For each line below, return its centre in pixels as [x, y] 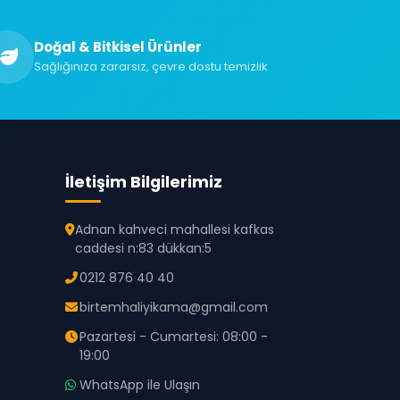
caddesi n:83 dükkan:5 [143, 248]
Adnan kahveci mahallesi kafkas [175, 229]
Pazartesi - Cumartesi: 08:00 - [173, 337]
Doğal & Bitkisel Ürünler [118, 47]
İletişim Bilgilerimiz [144, 182]
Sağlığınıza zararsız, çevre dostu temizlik [151, 67]
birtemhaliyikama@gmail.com [174, 307]
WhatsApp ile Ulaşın [140, 385]
